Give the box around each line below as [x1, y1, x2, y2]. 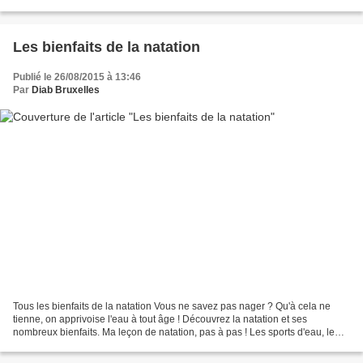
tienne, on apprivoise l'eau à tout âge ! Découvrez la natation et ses [13, 314, 307, 326]
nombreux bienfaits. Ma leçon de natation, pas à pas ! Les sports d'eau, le [13, 327, 335, 339]
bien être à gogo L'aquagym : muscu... [13, 340, 180, 352]
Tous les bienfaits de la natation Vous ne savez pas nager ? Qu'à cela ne [13, 301, 331, 313]
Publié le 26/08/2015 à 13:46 [13, 70, 141, 83]
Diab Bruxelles [32, 83, 100, 96]
